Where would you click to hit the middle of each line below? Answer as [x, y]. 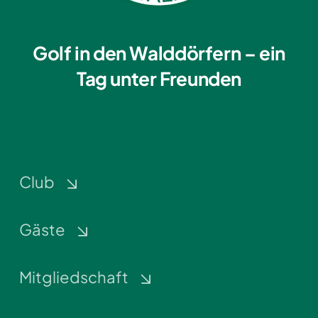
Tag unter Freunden [159, 79]
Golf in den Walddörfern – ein [159, 53]
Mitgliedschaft [73, 277]
